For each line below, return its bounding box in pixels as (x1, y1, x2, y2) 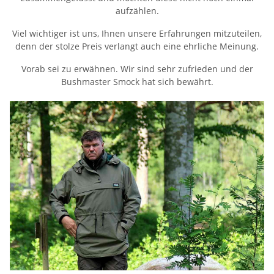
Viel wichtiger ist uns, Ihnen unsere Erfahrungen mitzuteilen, (12, 28, 262, 40)
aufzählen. (115, 5, 159, 17)
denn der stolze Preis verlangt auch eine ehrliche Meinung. (15, 40, 259, 53)
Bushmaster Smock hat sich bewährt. (61, 76, 213, 88)
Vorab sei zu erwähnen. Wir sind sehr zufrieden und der (21, 63, 253, 75)
